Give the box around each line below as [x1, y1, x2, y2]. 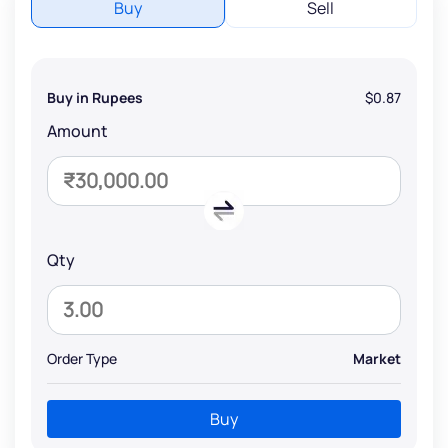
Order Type [47, 348, 117, 368]
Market [353, 348, 401, 368]
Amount [47, 119, 108, 142]
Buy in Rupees [47, 87, 143, 107]
